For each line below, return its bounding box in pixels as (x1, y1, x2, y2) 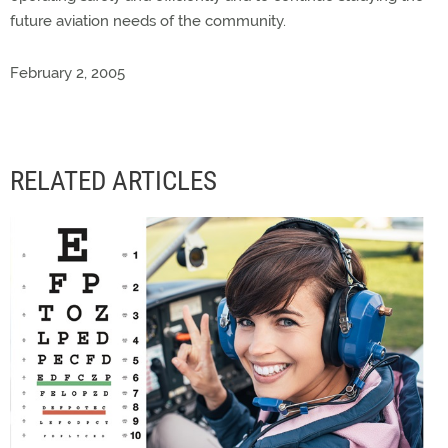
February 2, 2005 (10, 64, 125, 82)
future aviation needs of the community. (10, 12, 286, 30)
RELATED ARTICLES (10, 165, 217, 197)
